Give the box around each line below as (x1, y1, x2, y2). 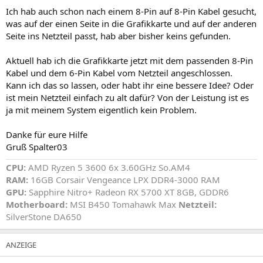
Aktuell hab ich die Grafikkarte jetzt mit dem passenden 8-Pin (6, 54, 253, 66)
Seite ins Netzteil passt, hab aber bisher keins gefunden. (6, 29, 231, 42)
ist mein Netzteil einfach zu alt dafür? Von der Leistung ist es (6, 91, 249, 103)
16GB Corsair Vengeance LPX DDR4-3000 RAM (31, 173, 220, 186)
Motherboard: (6, 198, 68, 210)
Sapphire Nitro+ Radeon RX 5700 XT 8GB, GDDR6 (26, 186, 229, 198)
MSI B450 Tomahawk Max (68, 198, 178, 210)
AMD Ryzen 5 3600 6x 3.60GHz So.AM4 (26, 161, 190, 173)
